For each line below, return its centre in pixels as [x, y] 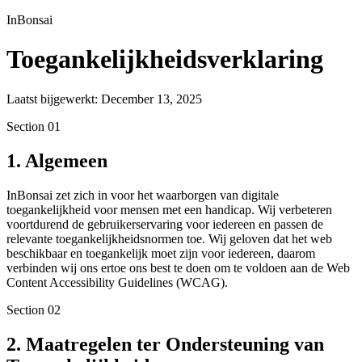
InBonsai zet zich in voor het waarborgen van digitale [143, 195]
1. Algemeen [57, 160]
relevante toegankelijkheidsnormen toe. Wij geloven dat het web [169, 238]
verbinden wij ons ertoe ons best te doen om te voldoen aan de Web [178, 267]
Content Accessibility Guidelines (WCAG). [117, 282]
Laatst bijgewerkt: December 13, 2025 [104, 99]
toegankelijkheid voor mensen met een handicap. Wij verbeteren [169, 209]
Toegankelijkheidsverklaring [165, 59]
